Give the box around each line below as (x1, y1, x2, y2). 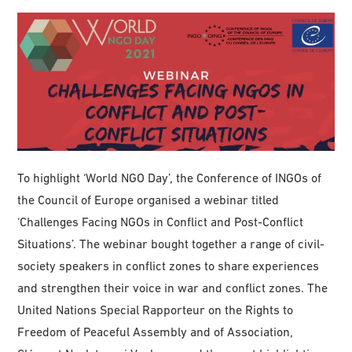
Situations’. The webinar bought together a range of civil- (17, 236, 325, 251)
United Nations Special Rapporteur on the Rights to (17, 302, 294, 317)
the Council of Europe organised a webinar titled (17, 192, 280, 207)
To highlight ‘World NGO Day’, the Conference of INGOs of (17, 170, 322, 185)
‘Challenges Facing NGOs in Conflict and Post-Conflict (17, 214, 304, 229)
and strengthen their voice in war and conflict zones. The (17, 280, 328, 295)
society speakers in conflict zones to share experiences (17, 258, 320, 273)
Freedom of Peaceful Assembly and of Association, (17, 324, 294, 339)
